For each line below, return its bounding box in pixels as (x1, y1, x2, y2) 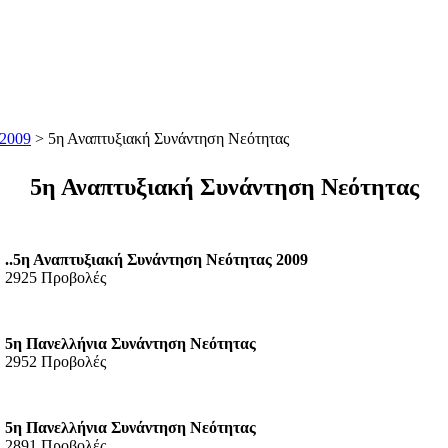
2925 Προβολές (5, 268, 106, 286)
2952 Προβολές (5, 352, 106, 370)
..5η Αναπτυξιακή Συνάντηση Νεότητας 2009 (5, 250, 308, 268)
